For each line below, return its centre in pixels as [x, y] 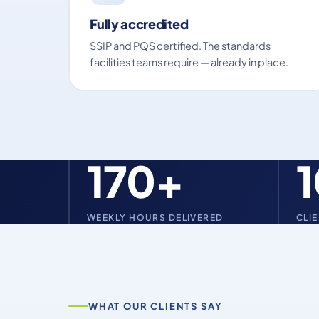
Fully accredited [139, 23]
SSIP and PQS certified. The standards [180, 45]
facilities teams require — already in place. [189, 62]
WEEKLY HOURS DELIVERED [155, 218]
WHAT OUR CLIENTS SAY [156, 306]
